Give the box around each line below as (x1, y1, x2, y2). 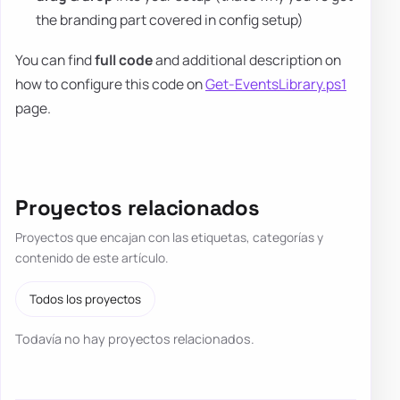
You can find (15, 49, 95, 70)
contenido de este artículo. (15, 249, 168, 267)
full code (95, 49, 153, 70)
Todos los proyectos (29, 291, 142, 308)
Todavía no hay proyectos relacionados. (15, 330, 254, 348)
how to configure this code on (15, 73, 205, 94)
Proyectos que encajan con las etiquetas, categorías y (15, 229, 323, 246)
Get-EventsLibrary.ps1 (205, 73, 346, 94)
